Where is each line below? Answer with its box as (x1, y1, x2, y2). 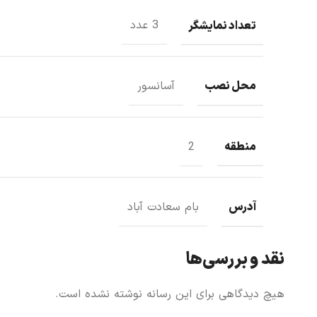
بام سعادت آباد (127, 199, 199, 217)
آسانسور (137, 77, 175, 95)
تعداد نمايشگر (188, 17, 256, 35)
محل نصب (204, 77, 256, 95)
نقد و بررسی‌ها (186, 247, 284, 272)
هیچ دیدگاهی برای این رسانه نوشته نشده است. (55, 286, 284, 303)
